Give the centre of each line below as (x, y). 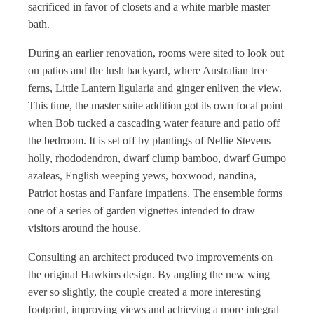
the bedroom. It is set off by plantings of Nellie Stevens (149, 141)
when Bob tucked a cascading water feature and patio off (154, 123)
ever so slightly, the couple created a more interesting (144, 292)
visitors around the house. (84, 228)
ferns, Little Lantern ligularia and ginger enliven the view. (155, 88)
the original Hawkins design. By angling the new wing (149, 274)
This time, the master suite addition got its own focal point (156, 105)
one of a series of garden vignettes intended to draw (142, 211)
